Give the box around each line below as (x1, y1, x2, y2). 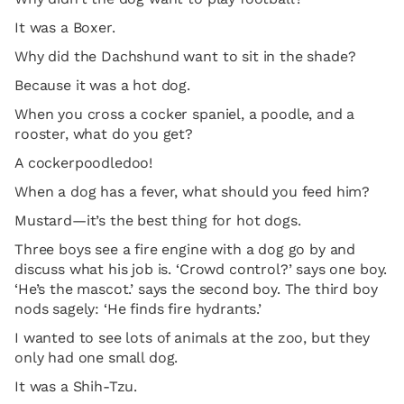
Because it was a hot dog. (14, 77, 190, 94)
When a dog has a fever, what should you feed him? (14, 183, 371, 200)
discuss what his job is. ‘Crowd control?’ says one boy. (14, 261, 388, 278)
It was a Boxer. (14, 19, 115, 36)
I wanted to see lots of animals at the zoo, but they (14, 329, 370, 346)
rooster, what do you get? (14, 125, 193, 142)
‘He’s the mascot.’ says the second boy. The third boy (14, 280, 378, 298)
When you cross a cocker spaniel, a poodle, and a (14, 106, 355, 123)
